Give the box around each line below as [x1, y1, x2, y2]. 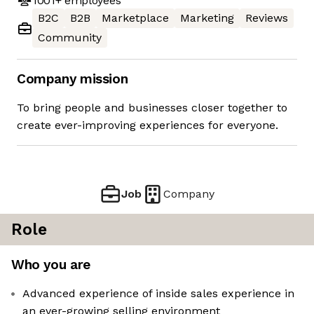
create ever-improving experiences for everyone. [17, 118, 278, 132]
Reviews [245, 11, 288, 25]
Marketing [180, 11, 234, 25]
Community [38, 31, 102, 45]
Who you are [11, 257, 90, 273]
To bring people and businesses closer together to [17, 101, 287, 115]
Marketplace [102, 11, 169, 25]
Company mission [17, 71, 128, 88]
